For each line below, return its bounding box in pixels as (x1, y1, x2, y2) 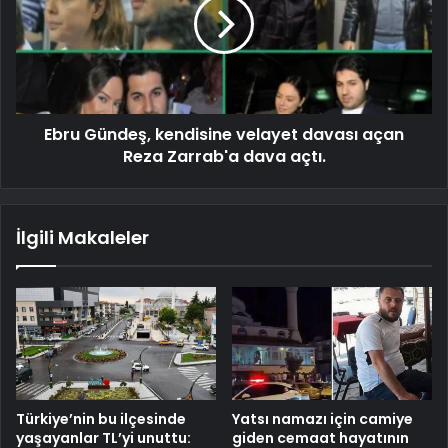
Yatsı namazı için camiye (232, 408, 413, 429)
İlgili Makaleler (16, 224, 149, 250)
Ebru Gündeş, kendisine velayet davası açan (44, 122, 404, 146)
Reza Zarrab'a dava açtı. (122, 144, 326, 168)
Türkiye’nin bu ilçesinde (16, 408, 186, 429)
